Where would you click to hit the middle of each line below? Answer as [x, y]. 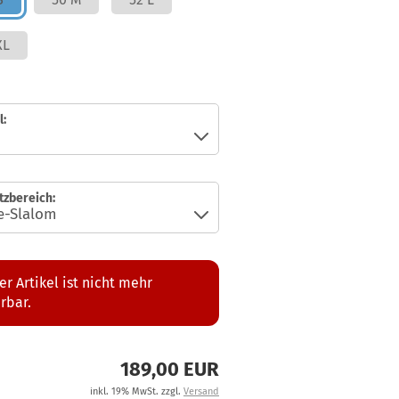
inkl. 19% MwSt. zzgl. [137, 391]
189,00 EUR [170, 369]
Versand [201, 391]
